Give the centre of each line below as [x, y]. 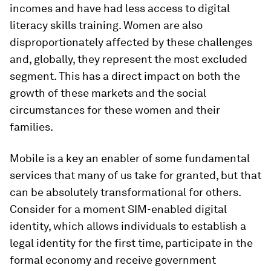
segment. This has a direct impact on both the [125, 76]
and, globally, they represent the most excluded [129, 59]
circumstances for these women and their [115, 110]
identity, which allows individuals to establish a [128, 226]
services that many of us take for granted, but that [135, 175]
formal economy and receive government [113, 260]
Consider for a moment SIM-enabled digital [118, 209]
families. [31, 127]
